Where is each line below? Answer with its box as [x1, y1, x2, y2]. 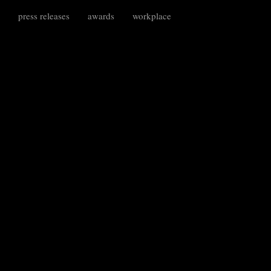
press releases [18, 10, 70, 22]
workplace [132, 10, 171, 22]
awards [88, 10, 114, 22]
